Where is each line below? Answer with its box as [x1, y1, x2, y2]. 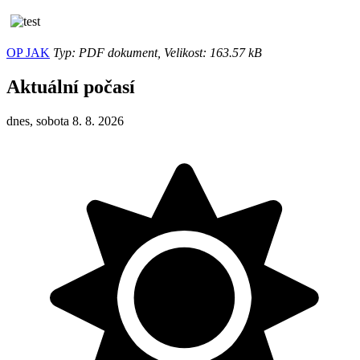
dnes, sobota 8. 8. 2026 [6, 113, 124, 128]
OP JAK [6, 45, 50, 59]
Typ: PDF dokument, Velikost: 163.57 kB [50, 45, 262, 59]
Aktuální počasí [6, 76, 135, 97]
